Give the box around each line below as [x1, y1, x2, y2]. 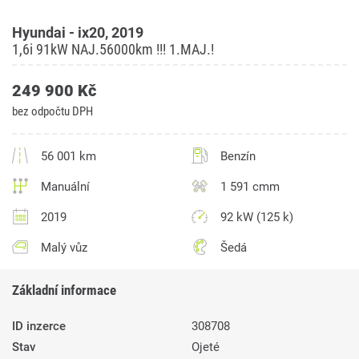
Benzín [220, 149, 256, 164]
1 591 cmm [220, 179, 280, 195]
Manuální [41, 179, 90, 195]
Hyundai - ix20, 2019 [12, 24, 143, 42]
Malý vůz [41, 240, 87, 256]
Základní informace [12, 282, 116, 299]
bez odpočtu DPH [12, 104, 93, 119]
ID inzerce [12, 319, 66, 334]
